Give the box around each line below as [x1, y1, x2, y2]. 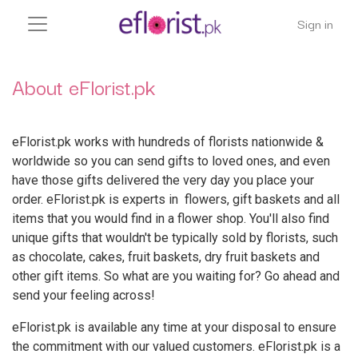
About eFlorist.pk [12, 70, 155, 102]
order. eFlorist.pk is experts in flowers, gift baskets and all [12, 192, 340, 207]
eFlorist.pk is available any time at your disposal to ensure [12, 320, 336, 335]
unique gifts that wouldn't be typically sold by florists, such [12, 230, 338, 245]
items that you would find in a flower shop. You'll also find [12, 211, 329, 226]
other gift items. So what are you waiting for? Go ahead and [12, 268, 340, 284]
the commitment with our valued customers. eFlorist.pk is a [12, 339, 340, 354]
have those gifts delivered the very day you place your [12, 173, 314, 188]
